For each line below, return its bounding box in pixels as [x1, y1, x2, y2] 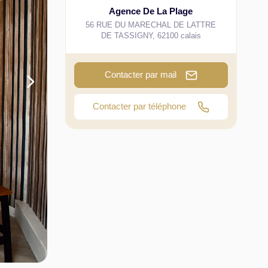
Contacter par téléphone [92, 101, 188, 112]
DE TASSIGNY [100, 31, 153, 40]
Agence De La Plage [109, 6, 193, 16]
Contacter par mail [104, 69, 176, 80]
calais [180, 31, 201, 40]
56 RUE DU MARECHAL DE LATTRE [86, 20, 217, 29]
